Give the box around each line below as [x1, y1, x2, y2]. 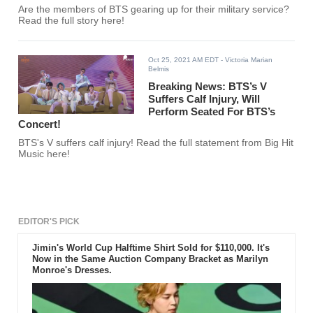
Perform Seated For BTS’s [148, 105, 276, 118]
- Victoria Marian [219, 56, 273, 64]
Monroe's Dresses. [31, 265, 112, 276]
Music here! [18, 149, 71, 160]
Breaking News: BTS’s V [148, 80, 268, 93]
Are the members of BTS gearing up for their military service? [18, 4, 290, 15]
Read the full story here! [18, 15, 125, 27]
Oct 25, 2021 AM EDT [148, 56, 219, 64]
